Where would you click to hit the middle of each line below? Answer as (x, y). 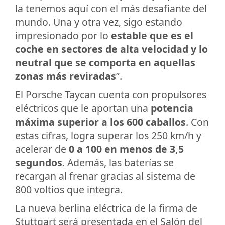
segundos (39, 162)
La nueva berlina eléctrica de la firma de (106, 208)
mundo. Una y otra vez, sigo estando (99, 22)
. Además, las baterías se (118, 162)
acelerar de (42, 149)
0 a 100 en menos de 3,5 (126, 149)
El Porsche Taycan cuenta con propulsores (111, 94)
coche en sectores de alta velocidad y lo (111, 49)
